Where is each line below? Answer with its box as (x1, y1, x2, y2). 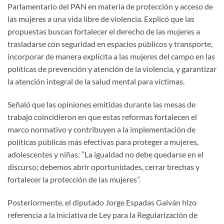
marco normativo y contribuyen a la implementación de (7, 124, 195, 134)
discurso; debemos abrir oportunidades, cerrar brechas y (7, 162, 199, 172)
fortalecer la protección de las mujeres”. (7, 174, 140, 184)
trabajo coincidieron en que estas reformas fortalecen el (7, 112, 197, 122)
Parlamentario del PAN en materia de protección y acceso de (7, 1, 213, 11)
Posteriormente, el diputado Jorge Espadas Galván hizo (7, 197, 196, 207)
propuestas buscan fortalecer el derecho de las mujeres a (7, 26, 200, 36)
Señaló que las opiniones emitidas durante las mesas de (7, 99, 195, 109)
